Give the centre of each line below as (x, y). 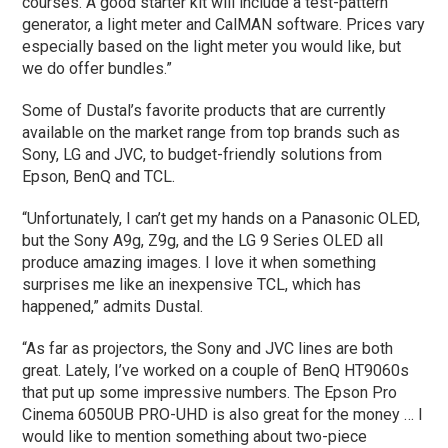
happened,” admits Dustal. (115, 306)
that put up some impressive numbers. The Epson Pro (210, 392)
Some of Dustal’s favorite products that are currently (204, 110)
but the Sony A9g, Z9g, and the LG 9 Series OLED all (203, 240)
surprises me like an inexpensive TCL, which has (192, 284)
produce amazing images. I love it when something (199, 262)
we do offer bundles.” (97, 68)
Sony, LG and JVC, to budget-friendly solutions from (202, 154)
